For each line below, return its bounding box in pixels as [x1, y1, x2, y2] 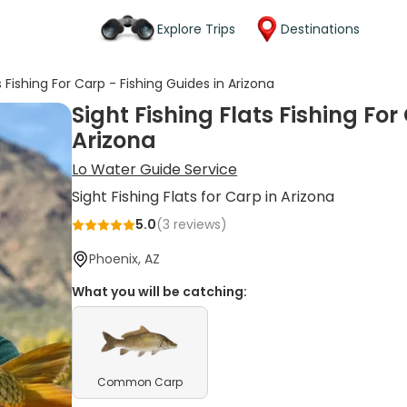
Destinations [281, 19, 360, 38]
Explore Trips [157, 19, 235, 38]
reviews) [170, 215, 228, 233]
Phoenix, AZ [89, 250, 161, 268]
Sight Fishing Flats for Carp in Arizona [72, 186, 335, 207]
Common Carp [97, 374, 184, 390]
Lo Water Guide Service [72, 159, 238, 180]
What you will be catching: [72, 283, 248, 301]
